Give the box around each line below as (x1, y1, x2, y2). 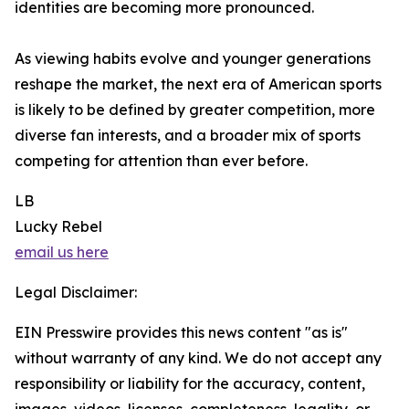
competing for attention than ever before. (15, 152, 308, 171)
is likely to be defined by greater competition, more (15, 100, 375, 120)
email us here (15, 243, 109, 262)
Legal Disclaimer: (15, 283, 137, 302)
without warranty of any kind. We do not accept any (15, 349, 382, 368)
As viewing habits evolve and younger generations (15, 49, 371, 68)
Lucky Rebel (15, 217, 102, 236)
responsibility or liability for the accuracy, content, (15, 374, 365, 393)
